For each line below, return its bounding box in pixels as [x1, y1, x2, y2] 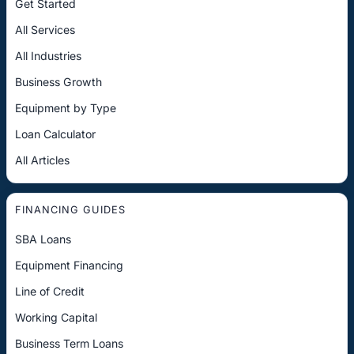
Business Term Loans [15, 336, 123, 350]
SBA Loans [15, 232, 71, 246]
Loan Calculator [15, 126, 96, 141]
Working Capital [15, 310, 97, 324]
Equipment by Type [15, 100, 116, 115]
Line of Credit [15, 284, 85, 298]
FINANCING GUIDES [15, 203, 126, 216]
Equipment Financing [15, 258, 123, 272]
